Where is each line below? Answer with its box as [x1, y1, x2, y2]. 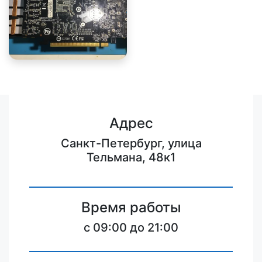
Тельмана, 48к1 [87, 150, 175, 164]
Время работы [81, 199, 181, 216]
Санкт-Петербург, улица [60, 136, 202, 150]
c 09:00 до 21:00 [84, 220, 178, 235]
